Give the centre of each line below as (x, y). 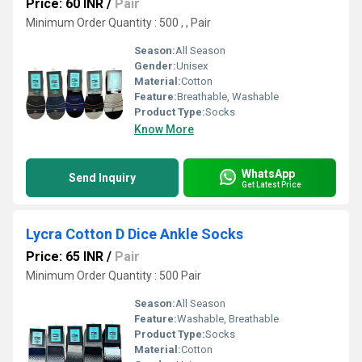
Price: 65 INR (65, 257)
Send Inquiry (102, 178)
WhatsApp (268, 173)
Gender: (155, 66)
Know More (164, 129)
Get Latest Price (271, 184)
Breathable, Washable (228, 97)
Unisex (192, 66)
